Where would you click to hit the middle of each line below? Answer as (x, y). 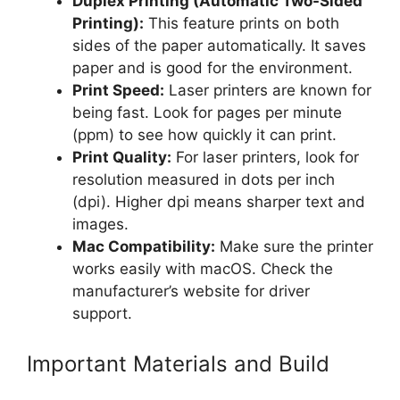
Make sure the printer (294, 247)
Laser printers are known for (268, 91)
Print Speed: (118, 91)
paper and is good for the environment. (212, 68)
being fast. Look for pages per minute (207, 113)
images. (100, 225)
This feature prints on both (242, 24)
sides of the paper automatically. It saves (219, 46)
